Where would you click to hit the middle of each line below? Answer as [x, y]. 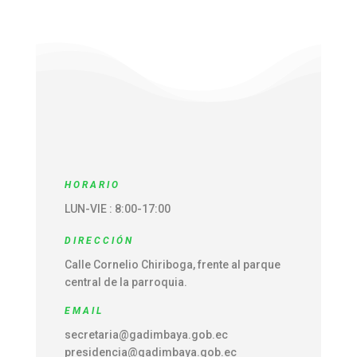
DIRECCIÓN [99, 240]
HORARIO [92, 184]
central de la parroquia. [126, 282]
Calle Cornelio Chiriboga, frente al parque [172, 264]
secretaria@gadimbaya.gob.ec [146, 334]
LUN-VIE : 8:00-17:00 [117, 208]
